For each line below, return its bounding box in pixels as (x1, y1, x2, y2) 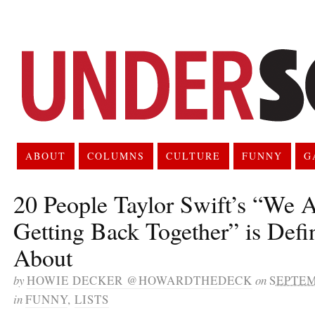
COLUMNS (86, 148, 145, 162)
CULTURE (165, 148, 221, 162)
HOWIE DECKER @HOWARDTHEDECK (27, 271, 252, 288)
